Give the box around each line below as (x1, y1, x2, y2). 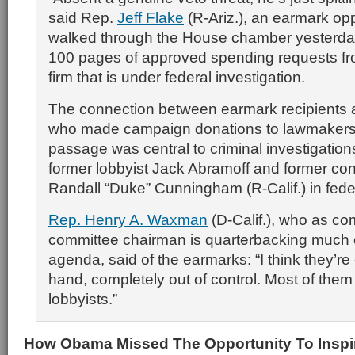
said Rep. (48, 9, 117, 26)
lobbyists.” (48, 290, 117, 307)
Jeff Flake (117, 9, 184, 26)
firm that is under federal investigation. (48, 68, 305, 86)
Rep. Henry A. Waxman (48, 211, 208, 228)
